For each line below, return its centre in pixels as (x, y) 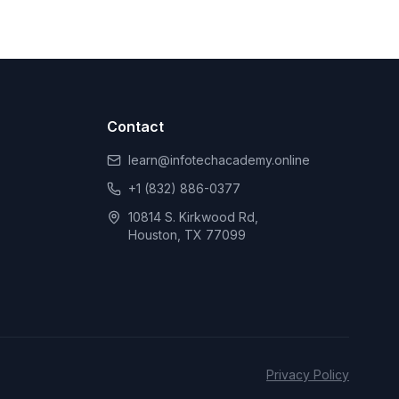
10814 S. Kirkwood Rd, (193, 217)
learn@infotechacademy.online (219, 160)
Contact (135, 126)
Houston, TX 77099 (187, 235)
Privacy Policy (308, 375)
